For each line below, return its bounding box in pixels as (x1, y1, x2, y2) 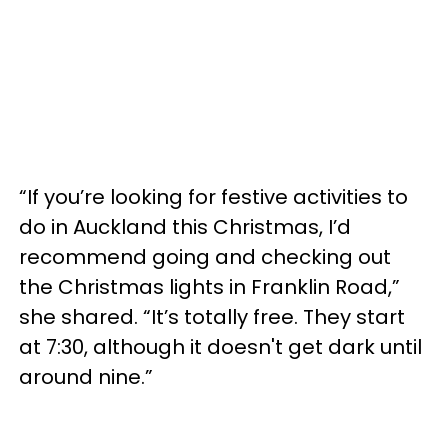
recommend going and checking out (19, 242, 391, 271)
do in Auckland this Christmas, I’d (19, 212, 351, 241)
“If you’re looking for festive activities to (19, 182, 408, 211)
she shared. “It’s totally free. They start (19, 302, 405, 331)
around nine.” (19, 362, 153, 391)
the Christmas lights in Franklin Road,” (19, 272, 400, 301)
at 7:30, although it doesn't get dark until (19, 332, 422, 361)
